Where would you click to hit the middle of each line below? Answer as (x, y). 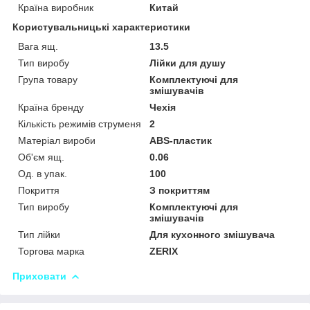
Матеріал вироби (57, 140)
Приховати (39, 276)
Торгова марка (51, 251)
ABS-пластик (181, 140)
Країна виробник (56, 7)
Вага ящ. (38, 46)
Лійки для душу (188, 63)
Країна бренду (51, 107)
